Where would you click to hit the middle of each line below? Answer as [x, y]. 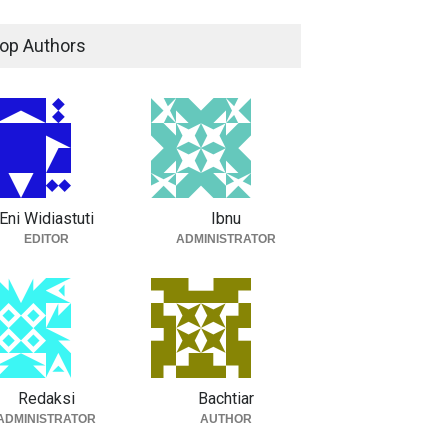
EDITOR [46, 239]
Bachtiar [226, 398]
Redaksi [46, 398]
